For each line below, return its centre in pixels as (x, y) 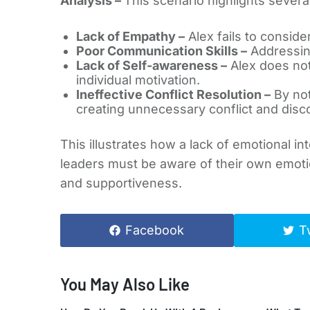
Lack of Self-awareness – (151, 66)
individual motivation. (138, 80)
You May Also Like (125, 284)
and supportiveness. (121, 183)
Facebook (155, 230)
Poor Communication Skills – (161, 51)
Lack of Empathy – (130, 37)
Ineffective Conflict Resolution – (173, 95)
